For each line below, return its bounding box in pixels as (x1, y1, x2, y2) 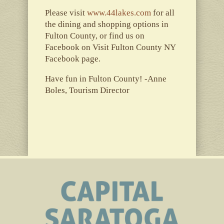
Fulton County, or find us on (44, 30, 144, 40)
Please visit (44, 7, 87, 17)
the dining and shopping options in (44, 19, 168, 29)
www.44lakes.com (86, 7, 151, 17)
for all (150, 7, 174, 17)
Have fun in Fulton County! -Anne (44, 73, 166, 83)
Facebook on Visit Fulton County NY (44, 42, 175, 52)
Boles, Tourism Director (44, 85, 129, 95)
